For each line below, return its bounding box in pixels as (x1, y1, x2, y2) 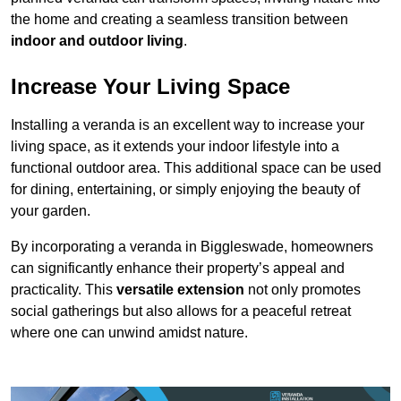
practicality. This (11, 282, 116, 298)
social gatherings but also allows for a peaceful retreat (11, 303, 351, 320)
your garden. (11, 203, 90, 219)
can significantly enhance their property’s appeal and (11, 260, 345, 277)
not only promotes (244, 282, 361, 298)
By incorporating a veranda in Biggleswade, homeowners (11, 239, 373, 255)
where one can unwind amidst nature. (11, 325, 248, 341)
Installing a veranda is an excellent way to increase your (11, 117, 364, 133)
